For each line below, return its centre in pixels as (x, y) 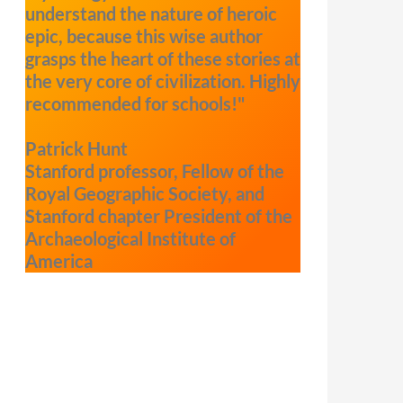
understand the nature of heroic (151, 13)
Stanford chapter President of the (159, 216)
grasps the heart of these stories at (163, 58)
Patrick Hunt (76, 148)
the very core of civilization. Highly (163, 81)
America (59, 261)
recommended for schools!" (135, 103)
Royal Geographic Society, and (145, 193)
